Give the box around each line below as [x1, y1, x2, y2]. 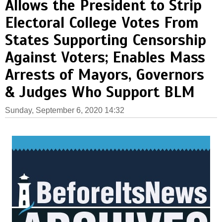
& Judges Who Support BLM [5, 83, 195, 102]
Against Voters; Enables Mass [5, 48, 205, 67]
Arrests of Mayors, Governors [5, 65, 204, 84]
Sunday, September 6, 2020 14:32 [5, 106, 124, 114]
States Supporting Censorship [5, 31, 206, 50]
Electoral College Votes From [5, 13, 199, 32]
